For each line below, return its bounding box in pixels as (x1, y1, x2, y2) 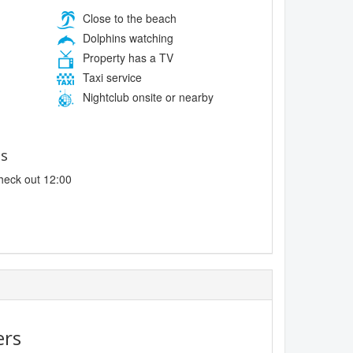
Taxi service (79, 69, 142, 85)
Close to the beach (79, 9, 176, 26)
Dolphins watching (79, 29, 173, 46)
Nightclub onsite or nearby (79, 88, 214, 105)
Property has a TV (79, 49, 173, 65)
